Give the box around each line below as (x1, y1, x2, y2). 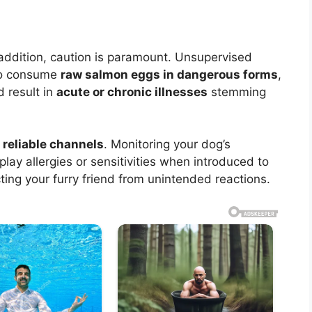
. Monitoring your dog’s (104, 137, 231, 152)
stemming (208, 84, 266, 99)
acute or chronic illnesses (56, 84, 208, 99)
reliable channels (3, 137, 104, 152)
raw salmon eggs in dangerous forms (61, 67, 278, 81)
